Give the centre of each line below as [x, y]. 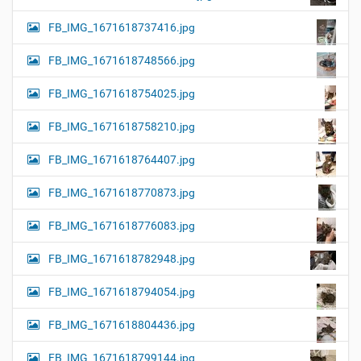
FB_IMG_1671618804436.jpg [122, 325]
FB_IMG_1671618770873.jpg [122, 193]
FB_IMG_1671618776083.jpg [122, 226]
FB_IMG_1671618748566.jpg [122, 61]
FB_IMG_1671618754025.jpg [122, 94]
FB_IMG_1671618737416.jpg [122, 28]
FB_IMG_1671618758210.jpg [122, 127]
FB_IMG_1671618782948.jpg [122, 259]
